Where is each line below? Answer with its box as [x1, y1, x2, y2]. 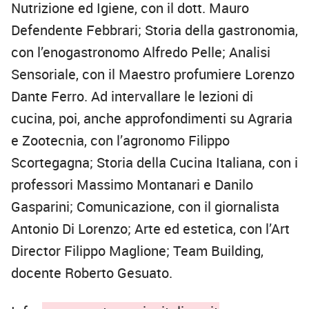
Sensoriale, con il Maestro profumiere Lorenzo [11, 65, 295, 84]
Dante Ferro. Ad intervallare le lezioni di [11, 87, 253, 106]
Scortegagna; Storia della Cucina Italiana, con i [11, 153, 298, 172]
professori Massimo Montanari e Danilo [11, 175, 253, 195]
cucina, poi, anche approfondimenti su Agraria [11, 109, 292, 128]
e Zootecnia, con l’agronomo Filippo [11, 131, 230, 150]
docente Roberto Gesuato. [11, 263, 172, 283]
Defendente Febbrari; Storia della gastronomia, [11, 21, 298, 40]
